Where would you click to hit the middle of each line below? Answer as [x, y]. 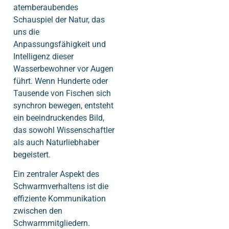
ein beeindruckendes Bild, [59, 118]
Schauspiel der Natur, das [59, 19]
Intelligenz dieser [43, 56]
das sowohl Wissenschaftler [64, 130]
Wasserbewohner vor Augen [63, 68]
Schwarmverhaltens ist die [61, 187]
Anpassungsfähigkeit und [60, 44]
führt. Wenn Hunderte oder [61, 81]
